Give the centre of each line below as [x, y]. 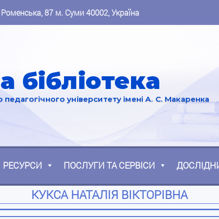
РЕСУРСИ [22, 165]
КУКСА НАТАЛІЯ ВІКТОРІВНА [109, 195]
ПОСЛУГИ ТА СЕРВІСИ [109, 165]
